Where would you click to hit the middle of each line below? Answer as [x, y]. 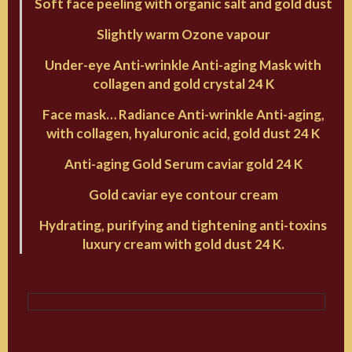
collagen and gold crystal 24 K [183, 84]
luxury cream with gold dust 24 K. [183, 244]
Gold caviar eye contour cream [183, 195]
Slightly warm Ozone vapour [183, 35]
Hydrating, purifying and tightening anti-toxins [183, 225]
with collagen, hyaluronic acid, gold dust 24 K [183, 134]
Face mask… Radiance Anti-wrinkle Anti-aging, [183, 115]
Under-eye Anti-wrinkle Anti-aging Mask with [183, 65]
